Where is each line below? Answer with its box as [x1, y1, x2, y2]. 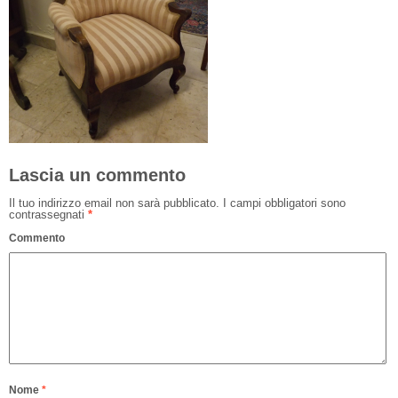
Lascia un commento [9, 164, 186, 185]
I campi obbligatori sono [219, 195, 346, 210]
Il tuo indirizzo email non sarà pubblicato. [9, 195, 219, 210]
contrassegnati [9, 207, 88, 221]
